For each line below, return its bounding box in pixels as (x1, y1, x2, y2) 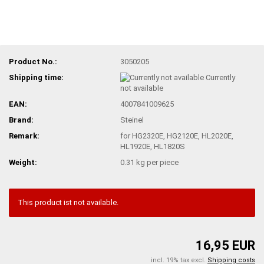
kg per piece (134, 158, 179, 167)
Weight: (9, 158, 37, 167)
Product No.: (9, 57, 57, 66)
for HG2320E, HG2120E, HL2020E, (120, 131, 234, 141)
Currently (206, 72, 236, 82)
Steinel (120, 115, 144, 125)
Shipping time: (9, 72, 64, 82)
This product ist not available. (18, 197, 118, 207)
